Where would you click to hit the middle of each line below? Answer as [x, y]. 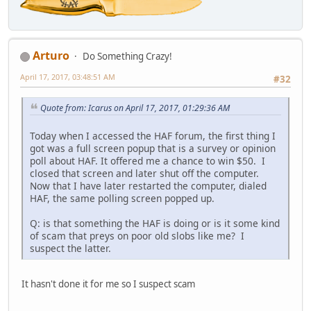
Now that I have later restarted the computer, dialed [148, 186]
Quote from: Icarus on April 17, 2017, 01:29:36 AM [135, 108]
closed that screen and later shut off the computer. [144, 174]
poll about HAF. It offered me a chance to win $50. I [148, 161]
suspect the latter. [70, 249]
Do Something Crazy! [127, 57]
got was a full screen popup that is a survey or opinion [153, 149]
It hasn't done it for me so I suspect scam [108, 284]
